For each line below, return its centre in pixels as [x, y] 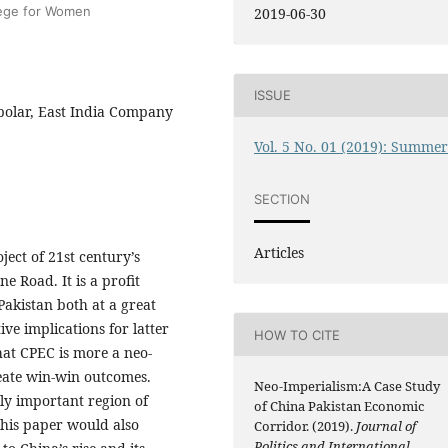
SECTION [282, 198]
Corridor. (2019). [305, 426]
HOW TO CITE [297, 334]
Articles [279, 253]
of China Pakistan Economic [339, 406]
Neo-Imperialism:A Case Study [347, 386]
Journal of [386, 426]
